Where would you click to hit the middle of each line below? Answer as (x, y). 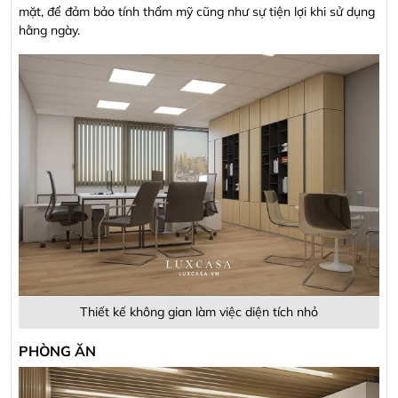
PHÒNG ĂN (57, 350)
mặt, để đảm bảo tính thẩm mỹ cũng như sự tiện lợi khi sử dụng (197, 12)
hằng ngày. (49, 31)
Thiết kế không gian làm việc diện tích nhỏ (199, 311)
